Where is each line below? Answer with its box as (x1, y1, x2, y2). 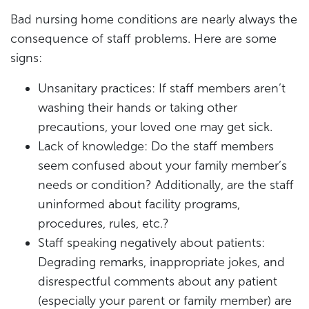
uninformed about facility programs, (38, 196, 240, 212)
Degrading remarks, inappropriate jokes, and (38, 254, 285, 270)
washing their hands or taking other (38, 99, 237, 115)
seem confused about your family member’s (38, 157, 287, 173)
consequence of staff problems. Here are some (10, 30, 277, 46)
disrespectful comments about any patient (38, 273, 277, 289)
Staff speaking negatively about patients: (38, 235, 265, 250)
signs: (10, 50, 42, 66)
